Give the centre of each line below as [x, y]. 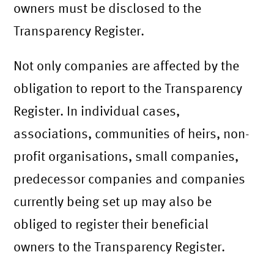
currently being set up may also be [113, 201]
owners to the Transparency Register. [120, 246]
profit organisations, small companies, [126, 156]
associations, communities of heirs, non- [132, 133]
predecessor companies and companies [130, 178]
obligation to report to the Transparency [128, 88]
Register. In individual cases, [97, 110]
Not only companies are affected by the [127, 65]
